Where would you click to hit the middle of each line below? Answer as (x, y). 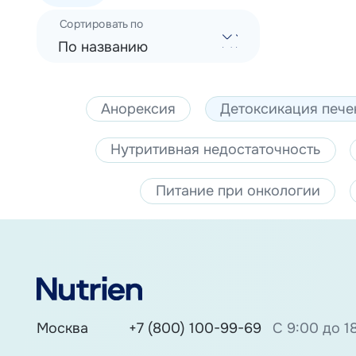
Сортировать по (101, 25)
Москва (62, 329)
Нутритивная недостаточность (216, 150)
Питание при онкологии (238, 191)
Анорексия (139, 108)
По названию (103, 47)
